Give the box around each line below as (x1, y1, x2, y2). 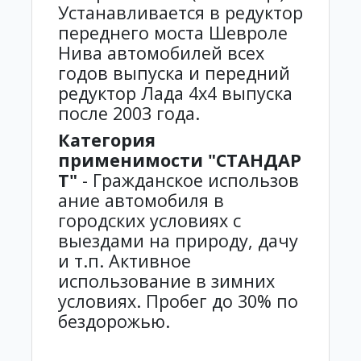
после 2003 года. (58, 101, 200, 125)
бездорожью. (58, 309, 170, 333)
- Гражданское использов (77, 168, 299, 192)
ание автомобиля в (58, 188, 224, 212)
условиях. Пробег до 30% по (58, 288, 298, 313)
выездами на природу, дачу (58, 228, 298, 252)
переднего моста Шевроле (58, 20, 288, 44)
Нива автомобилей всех (58, 40, 264, 64)
